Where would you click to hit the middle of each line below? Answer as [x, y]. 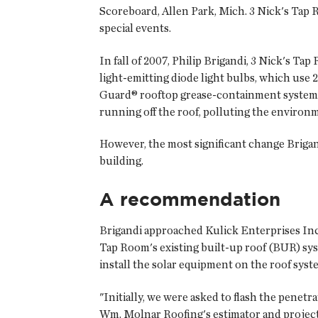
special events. [135, 28]
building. [121, 161]
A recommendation [190, 199]
